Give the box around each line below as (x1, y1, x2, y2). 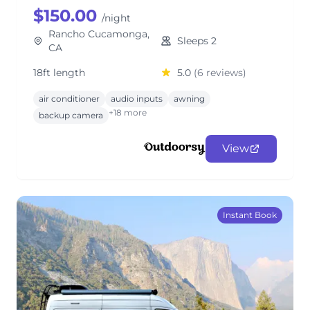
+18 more (109, 107, 147, 118)
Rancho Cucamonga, (48, 28, 149, 40)
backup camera (39, 110, 103, 120)
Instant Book (223, 210, 277, 220)
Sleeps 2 (177, 35, 217, 47)
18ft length (33, 66, 85, 79)
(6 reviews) (194, 66, 246, 79)
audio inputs (111, 93, 163, 104)
